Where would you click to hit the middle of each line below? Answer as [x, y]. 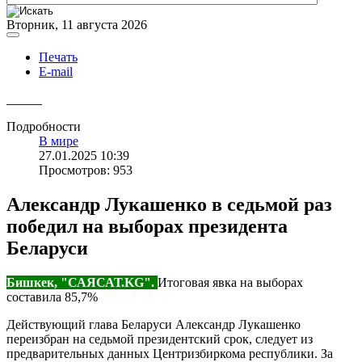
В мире [59, 141]
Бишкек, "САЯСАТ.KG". [82, 282]
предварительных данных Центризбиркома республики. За [170, 353]
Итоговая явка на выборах [230, 282]
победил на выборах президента [147, 227]
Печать [58, 57]
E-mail [56, 72]
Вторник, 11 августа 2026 [77, 25]
